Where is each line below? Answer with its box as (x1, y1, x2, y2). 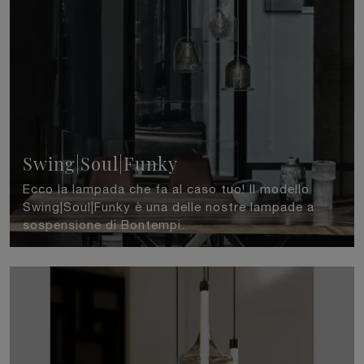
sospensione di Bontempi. (23, 218, 185, 232)
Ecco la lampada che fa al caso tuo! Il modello (23, 182, 310, 197)
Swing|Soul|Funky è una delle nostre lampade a (23, 200, 314, 214)
